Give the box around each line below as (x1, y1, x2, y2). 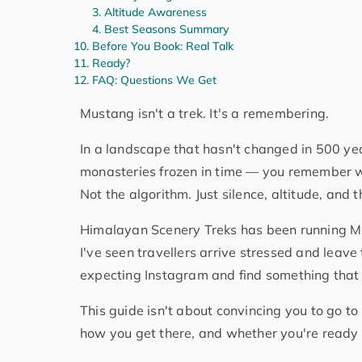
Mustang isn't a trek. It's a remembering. (80, 105, 330, 122)
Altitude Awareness (104, 5, 207, 20)
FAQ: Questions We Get (92, 73, 217, 88)
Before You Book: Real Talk (92, 39, 234, 54)
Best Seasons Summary (104, 22, 229, 37)
